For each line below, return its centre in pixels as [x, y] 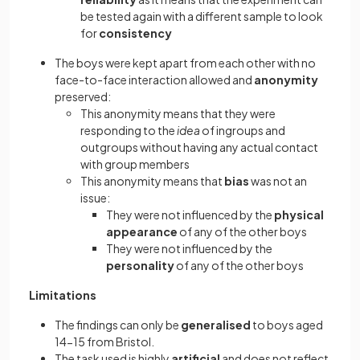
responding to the [129, 130]
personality [141, 265]
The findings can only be [118, 325]
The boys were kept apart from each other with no [185, 63]
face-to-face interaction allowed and [154, 80]
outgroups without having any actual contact [199, 147]
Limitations [63, 295]
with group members [135, 164]
